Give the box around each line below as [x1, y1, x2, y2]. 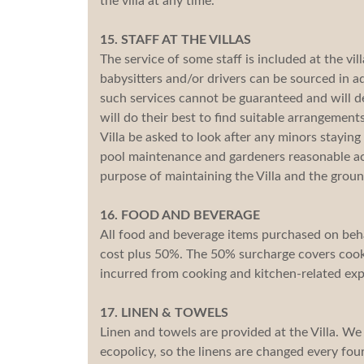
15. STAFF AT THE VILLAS [99, 32, 251, 46]
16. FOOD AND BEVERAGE [99, 208, 260, 222]
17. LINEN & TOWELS [99, 305, 228, 319]
